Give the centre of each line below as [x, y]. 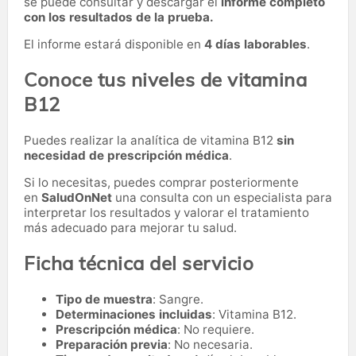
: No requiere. [216, 329]
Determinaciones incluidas [134, 314]
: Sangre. [178, 299]
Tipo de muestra [104, 299]
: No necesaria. [210, 344]
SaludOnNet [77, 197]
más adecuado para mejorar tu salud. [130, 227]
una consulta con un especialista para [222, 197]
